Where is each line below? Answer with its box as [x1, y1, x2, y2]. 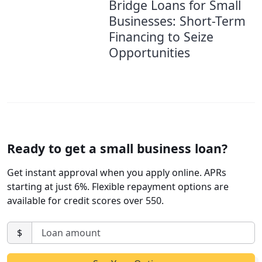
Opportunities [109, 44, 190, 61]
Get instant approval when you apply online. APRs [7, 166, 226, 180]
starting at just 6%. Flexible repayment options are [7, 180, 229, 194]
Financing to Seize [109, 28, 213, 46]
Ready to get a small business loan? [7, 140, 227, 157]
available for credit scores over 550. [7, 194, 164, 208]
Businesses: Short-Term [109, 12, 246, 30]
